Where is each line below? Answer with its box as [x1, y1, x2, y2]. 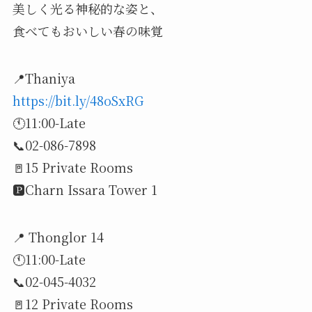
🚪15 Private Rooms [12, 157, 133, 176]
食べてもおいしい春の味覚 [12, 22, 163, 40]
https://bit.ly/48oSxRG [12, 91, 143, 109]
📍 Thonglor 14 [12, 227, 104, 246]
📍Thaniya [12, 68, 75, 87]
